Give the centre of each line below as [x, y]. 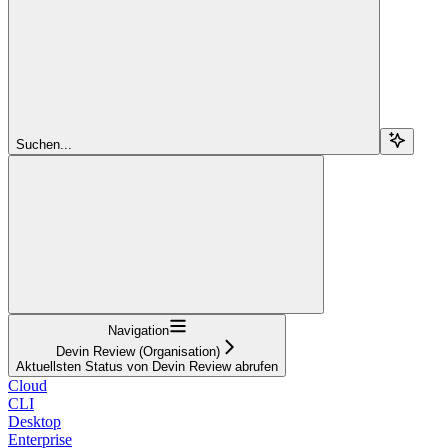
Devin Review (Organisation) [138, 351]
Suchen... [44, 144]
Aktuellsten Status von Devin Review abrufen [147, 366]
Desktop [34, 421]
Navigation [138, 330]
